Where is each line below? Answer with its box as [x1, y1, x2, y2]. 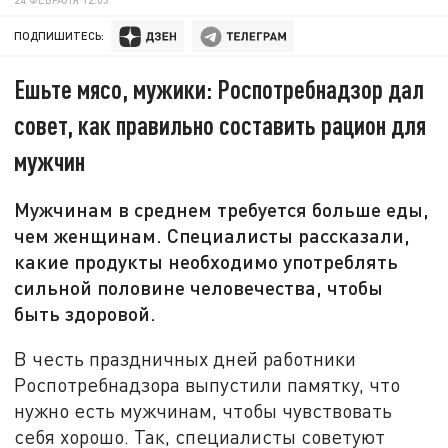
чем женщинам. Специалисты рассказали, [14, 223, 411, 248]
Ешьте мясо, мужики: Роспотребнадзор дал [14, 73, 425, 105]
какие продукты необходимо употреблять [14, 249, 399, 274]
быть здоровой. [14, 301, 157, 326]
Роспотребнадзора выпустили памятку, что [14, 372, 401, 396]
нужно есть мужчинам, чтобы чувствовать [14, 398, 393, 422]
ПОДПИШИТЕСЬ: [14, 29, 105, 43]
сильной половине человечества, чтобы [14, 275, 384, 300]
